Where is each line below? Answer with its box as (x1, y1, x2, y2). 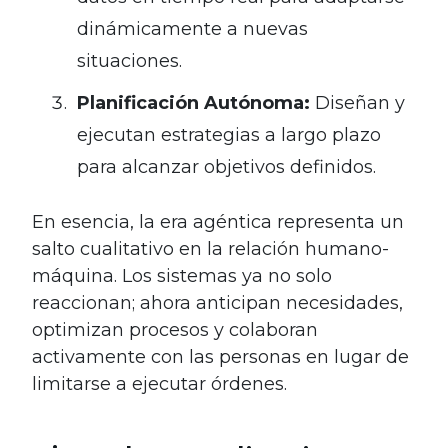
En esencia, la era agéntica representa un (32, 210, 404, 233)
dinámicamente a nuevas (77, 17, 308, 40)
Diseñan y (310, 91, 405, 114)
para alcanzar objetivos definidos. (77, 155, 376, 178)
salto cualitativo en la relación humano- (32, 237, 389, 260)
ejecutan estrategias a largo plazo (77, 123, 381, 146)
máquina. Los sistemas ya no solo (32, 264, 332, 287)
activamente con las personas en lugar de (32, 345, 409, 368)
